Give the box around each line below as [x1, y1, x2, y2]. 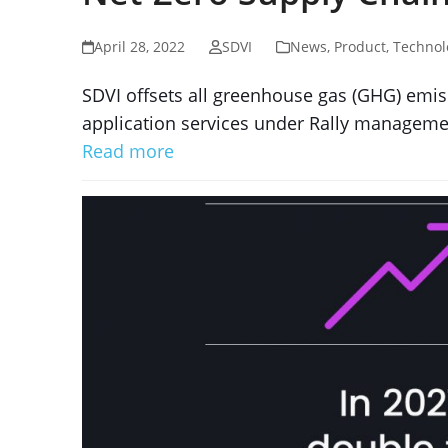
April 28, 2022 [94, 37, 186, 56]
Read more [82, 139, 174, 163]
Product [333, 37, 386, 56]
